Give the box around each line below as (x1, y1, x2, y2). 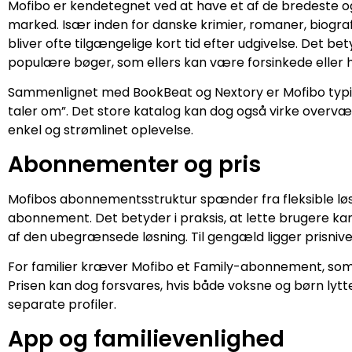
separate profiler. (8, 295, 116, 314)
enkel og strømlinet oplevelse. (8, 121, 193, 140)
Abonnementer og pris (8, 148, 261, 180)
